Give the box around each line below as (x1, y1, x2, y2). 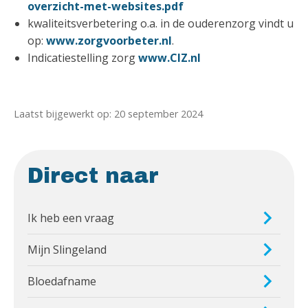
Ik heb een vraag (27, 210, 114, 225)
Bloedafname (27, 273, 96, 289)
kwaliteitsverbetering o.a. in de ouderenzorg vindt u (27, 15, 294, 31)
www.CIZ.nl (138, 49, 203, 65)
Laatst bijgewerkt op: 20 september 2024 (14, 107, 203, 120)
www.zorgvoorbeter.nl (46, 32, 172, 48)
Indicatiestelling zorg (27, 49, 138, 65)
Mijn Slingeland (27, 241, 107, 257)
